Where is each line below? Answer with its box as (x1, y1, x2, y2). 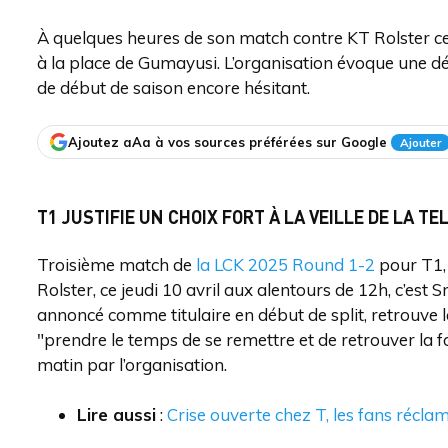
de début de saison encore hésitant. (37, 77, 310, 98)
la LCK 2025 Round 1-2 (196, 254, 375, 275)
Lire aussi (77, 404, 156, 425)
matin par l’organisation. (37, 354, 227, 375)
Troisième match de (37, 254, 196, 275)
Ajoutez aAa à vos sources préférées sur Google (68, 133, 387, 150)
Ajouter (400, 134, 441, 150)
